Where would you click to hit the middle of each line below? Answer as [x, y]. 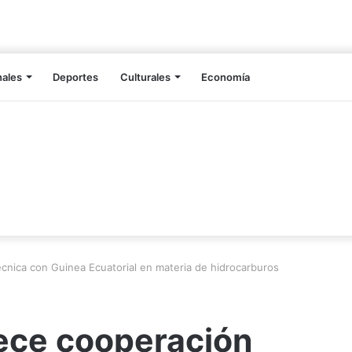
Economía [225, 77]
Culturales [145, 77]
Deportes [75, 77]
